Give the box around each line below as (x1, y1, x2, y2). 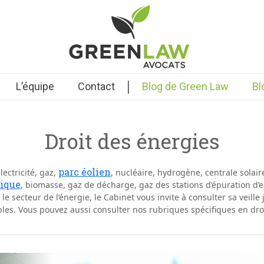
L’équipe (15, 80, 54, 93)
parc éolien (58, 166, 111, 178)
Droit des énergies (44, 127, 220, 154)
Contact (77, 80, 115, 93)
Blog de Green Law (141, 80, 229, 93)
